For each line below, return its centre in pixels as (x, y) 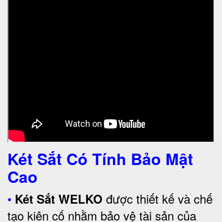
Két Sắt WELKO (59, 199)
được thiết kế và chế (158, 198)
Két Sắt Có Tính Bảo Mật (100, 159)
